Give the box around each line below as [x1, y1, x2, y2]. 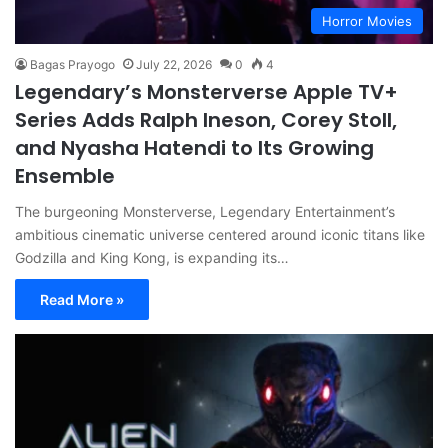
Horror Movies [322, 13, 412, 30]
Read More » [40, 291, 124, 309]
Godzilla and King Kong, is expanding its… [15, 249, 289, 267]
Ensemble [15, 162, 115, 191]
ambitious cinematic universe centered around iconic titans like [15, 226, 425, 244]
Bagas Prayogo [30, 57, 115, 73]
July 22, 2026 [136, 57, 212, 73]
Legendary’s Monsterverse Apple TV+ [15, 78, 398, 107]
